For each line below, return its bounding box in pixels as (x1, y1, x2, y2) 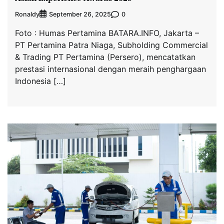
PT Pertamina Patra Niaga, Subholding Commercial (15, 40, 208, 50)
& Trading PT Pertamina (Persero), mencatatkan (15, 52, 195, 62)
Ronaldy (15, 10, 39, 18)
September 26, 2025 (49, 10, 111, 18)
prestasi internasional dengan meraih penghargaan (15, 64, 206, 74)
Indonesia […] (15, 76, 66, 86)
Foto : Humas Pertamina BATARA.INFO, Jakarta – (15, 28, 199, 38)
